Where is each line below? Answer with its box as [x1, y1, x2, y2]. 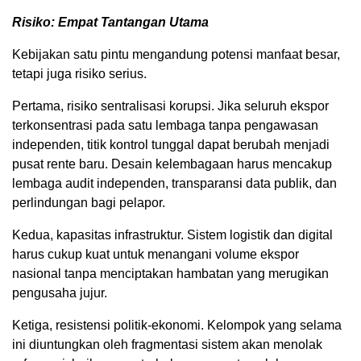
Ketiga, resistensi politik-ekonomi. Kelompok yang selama [12, 317, 342, 332]
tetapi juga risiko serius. [12, 66, 147, 81]
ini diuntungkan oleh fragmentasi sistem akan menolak [12, 337, 322, 351]
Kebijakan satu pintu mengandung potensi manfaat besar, [12, 47, 340, 61]
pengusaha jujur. [12, 285, 107, 300]
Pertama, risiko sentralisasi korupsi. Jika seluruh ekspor [12, 98, 329, 113]
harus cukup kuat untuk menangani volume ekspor [12, 247, 299, 261]
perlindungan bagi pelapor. [12, 195, 165, 210]
